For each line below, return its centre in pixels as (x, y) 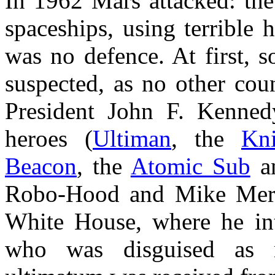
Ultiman (132, 138)
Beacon (41, 166)
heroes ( (49, 138)
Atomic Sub (190, 166)
